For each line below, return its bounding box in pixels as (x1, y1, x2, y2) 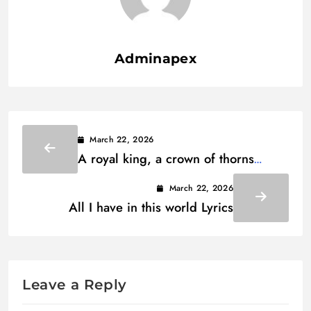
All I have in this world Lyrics (69, 197, 233, 217)
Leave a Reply (22, 276, 127, 293)
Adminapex (115, 50, 196, 67)
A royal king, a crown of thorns (78, 149, 254, 168)
